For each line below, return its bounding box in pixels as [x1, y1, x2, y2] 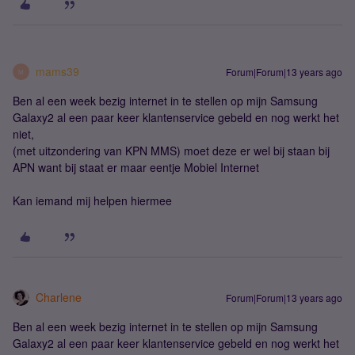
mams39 [36, 63, 79, 79]
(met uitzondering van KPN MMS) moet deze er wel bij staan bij [13, 143, 330, 158]
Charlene [36, 289, 82, 305]
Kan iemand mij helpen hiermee [13, 193, 172, 208]
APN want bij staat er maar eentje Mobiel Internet [13, 159, 259, 175]
